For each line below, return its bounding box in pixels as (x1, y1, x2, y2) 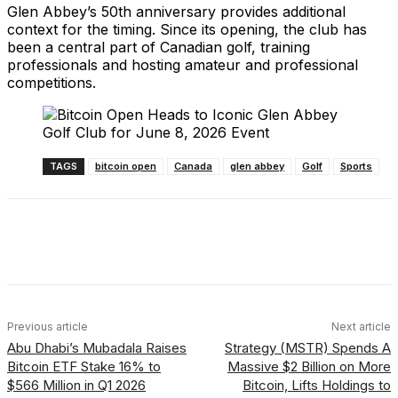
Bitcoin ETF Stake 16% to (7, 358, 161, 375)
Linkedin (211, 239, 252, 251)
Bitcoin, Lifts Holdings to (242, 377, 391, 394)
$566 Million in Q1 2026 (7, 377, 146, 394)
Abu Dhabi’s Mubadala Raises (7, 339, 187, 356)
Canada (174, 160, 212, 172)
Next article (330, 320, 391, 333)
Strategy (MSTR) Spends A (224, 339, 391, 356)
